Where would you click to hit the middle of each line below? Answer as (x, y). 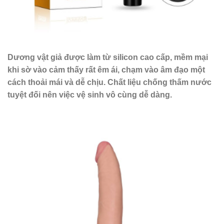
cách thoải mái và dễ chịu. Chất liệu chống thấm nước (109, 82)
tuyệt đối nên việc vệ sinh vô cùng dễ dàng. (91, 94)
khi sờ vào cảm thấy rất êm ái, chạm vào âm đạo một (106, 69)
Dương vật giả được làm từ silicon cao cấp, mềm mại (108, 57)
